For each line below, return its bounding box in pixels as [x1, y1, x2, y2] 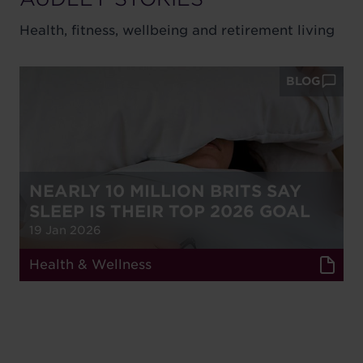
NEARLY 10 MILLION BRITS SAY [29, 181, 301, 201]
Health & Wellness [29, 256, 152, 272]
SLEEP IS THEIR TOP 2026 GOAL [29, 201, 310, 221]
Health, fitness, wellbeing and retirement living [19, 22, 335, 38]
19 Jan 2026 [29, 223, 101, 237]
